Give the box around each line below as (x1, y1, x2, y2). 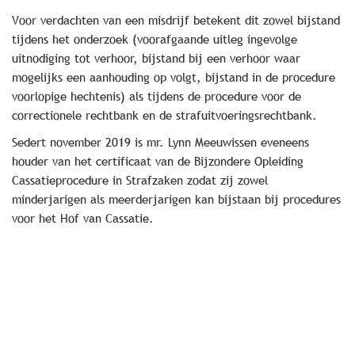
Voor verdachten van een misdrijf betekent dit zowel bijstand (12, 12, 340, 28)
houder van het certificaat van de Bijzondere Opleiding (12, 153, 303, 169)
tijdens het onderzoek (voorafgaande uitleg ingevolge (12, 31, 297, 47)
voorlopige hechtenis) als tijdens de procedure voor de (12, 88, 301, 104)
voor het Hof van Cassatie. (12, 210, 154, 226)
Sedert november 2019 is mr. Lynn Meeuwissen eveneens (12, 134, 309, 150)
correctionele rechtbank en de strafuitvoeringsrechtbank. (12, 107, 317, 123)
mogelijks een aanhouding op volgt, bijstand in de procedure (12, 69, 335, 85)
